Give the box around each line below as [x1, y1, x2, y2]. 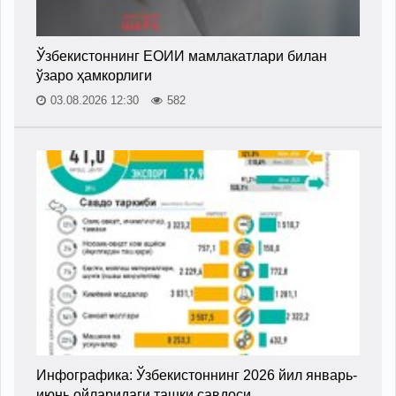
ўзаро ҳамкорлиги [36, 67, 152, 83]
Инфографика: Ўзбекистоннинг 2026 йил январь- [36, 367, 357, 383]
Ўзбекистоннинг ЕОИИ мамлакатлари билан [36, 48, 327, 64]
